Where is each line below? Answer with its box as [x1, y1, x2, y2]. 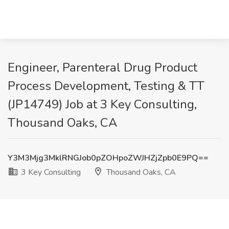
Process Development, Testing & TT [8, 78, 204, 94]
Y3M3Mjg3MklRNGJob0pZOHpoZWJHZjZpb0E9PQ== [8, 152, 209, 164]
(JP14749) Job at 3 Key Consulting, [8, 96, 197, 112]
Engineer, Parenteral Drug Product [8, 59, 197, 76]
